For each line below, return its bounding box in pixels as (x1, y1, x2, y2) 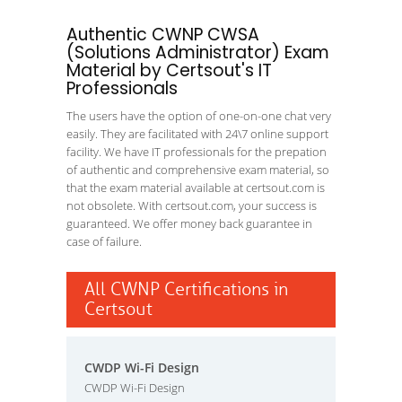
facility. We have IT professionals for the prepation (66, 144, 327, 160)
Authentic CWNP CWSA (66, 22, 259, 47)
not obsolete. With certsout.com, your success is (66, 197, 317, 214)
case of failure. (66, 233, 142, 249)
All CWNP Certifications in (84, 278, 288, 301)
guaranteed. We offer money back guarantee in (66, 215, 312, 232)
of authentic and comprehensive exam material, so (66, 162, 329, 178)
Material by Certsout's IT (66, 58, 272, 83)
